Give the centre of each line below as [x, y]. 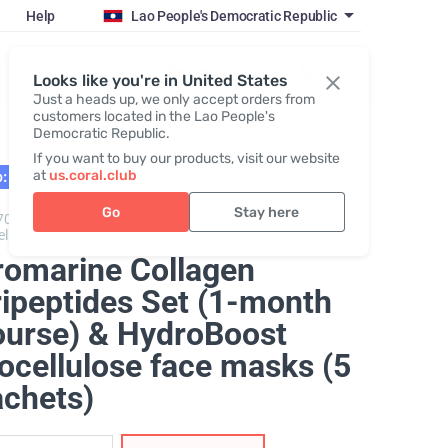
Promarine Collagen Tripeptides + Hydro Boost [184, 219]
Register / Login [216, 71]
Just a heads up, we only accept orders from [173, 99]
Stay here [267, 212]
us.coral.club [92, 175]
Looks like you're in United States [160, 80]
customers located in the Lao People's [153, 116]
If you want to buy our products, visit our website [186, 158]
